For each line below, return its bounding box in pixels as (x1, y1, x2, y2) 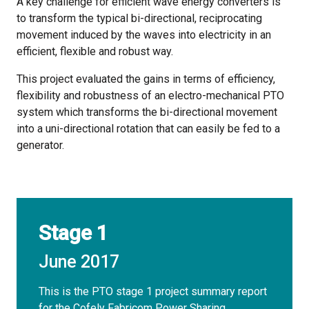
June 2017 (39, 252, 119, 272)
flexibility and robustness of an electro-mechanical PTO (17, 89, 284, 103)
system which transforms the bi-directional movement (17, 106, 277, 119)
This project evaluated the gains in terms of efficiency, (17, 72, 275, 86)
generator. (17, 139, 64, 152)
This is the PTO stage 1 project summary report (39, 285, 267, 299)
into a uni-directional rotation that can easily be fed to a (17, 122, 280, 136)
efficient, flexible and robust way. (17, 45, 173, 59)
